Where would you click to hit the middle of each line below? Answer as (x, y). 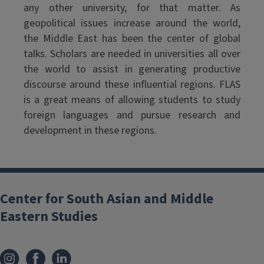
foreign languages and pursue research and (132, 115)
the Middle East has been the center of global (132, 39)
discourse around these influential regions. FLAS (132, 85)
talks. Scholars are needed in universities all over (132, 54)
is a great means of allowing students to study (132, 100)
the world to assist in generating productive (132, 69)
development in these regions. (90, 131)
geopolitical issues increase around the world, (132, 23)
